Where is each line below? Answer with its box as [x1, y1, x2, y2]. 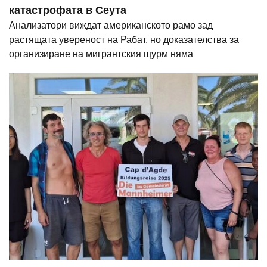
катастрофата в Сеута [9, 4, 126, 16]
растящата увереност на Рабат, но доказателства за [9, 35, 239, 45]
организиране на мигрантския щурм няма [9, 49, 193, 59]
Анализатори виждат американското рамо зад [9, 20, 213, 30]
